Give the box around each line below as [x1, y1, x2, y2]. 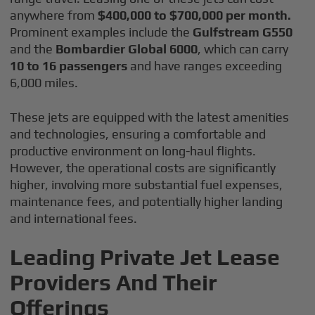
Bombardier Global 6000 [56, 41, 198, 56]
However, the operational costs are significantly [10, 160, 276, 175]
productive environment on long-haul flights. [10, 143, 257, 158]
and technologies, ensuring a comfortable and [10, 127, 266, 141]
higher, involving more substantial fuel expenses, [10, 177, 283, 192]
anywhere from [10, 8, 96, 22]
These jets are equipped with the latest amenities [10, 110, 290, 124]
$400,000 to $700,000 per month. [95, 8, 292, 22]
